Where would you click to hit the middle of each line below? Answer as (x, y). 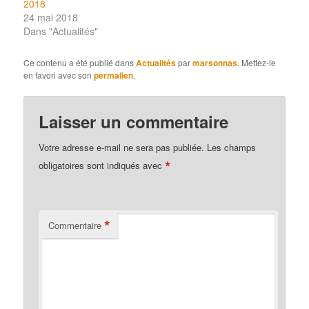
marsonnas (215, 62)
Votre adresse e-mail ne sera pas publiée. (122, 147)
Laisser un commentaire (134, 121)
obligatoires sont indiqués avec (102, 165)
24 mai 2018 (51, 17)
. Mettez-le (257, 62)
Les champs (232, 147)
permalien (114, 75)
